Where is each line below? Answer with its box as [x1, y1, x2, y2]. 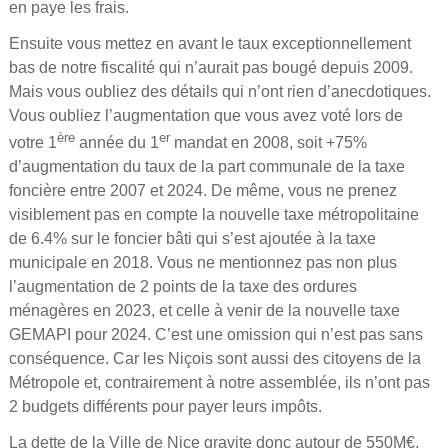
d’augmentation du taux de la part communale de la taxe [8, 158, 405, 176]
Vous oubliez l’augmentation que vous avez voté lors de [8, 107, 403, 124]
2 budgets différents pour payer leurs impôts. [8, 398, 322, 416]
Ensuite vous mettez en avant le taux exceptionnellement [8, 35, 411, 52]
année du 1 [74, 134, 159, 152]
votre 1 [8, 134, 57, 152]
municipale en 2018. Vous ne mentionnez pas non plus [8, 254, 397, 272]
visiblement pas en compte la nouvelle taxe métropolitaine [8, 206, 419, 224]
